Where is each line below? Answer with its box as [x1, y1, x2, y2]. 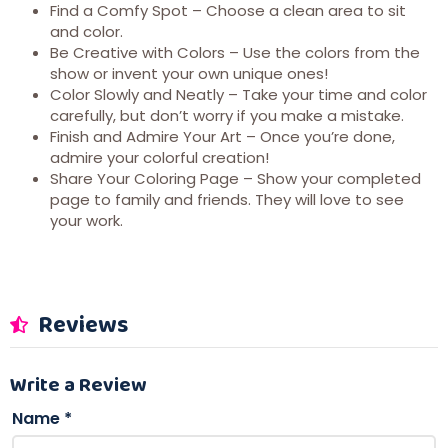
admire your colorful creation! [50, 146, 269, 168]
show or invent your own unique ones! [50, 62, 328, 84]
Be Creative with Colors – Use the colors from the [50, 41, 420, 63]
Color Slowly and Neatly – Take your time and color [50, 83, 427, 105]
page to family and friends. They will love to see [50, 188, 404, 210]
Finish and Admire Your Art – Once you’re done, [50, 125, 395, 147]
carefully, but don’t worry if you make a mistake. [50, 104, 404, 126]
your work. [50, 209, 123, 231]
